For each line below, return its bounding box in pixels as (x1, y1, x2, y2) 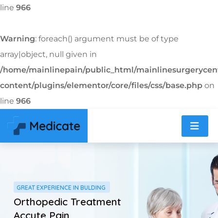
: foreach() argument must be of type (35, 34, 179, 43)
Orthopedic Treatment (14, 195, 121, 208)
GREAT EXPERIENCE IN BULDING (17, 183, 106, 191)
